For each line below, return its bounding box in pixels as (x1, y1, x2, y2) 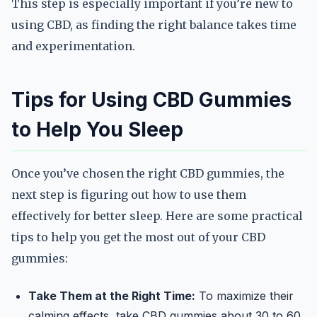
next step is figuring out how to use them (11, 188, 246, 202)
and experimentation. (11, 39, 135, 53)
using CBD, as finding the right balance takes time (11, 18, 296, 32)
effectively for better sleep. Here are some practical (11, 209, 303, 223)
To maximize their (195, 289, 294, 303)
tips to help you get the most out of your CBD (11, 230, 265, 244)
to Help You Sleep (11, 117, 183, 142)
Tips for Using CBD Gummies (11, 88, 292, 112)
